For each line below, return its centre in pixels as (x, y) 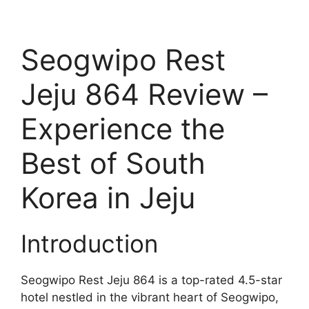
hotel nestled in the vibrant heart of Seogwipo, (150, 298)
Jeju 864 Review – (144, 94)
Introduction (89, 244)
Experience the (123, 129)
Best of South (113, 163)
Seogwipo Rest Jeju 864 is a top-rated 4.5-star (151, 280)
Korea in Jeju (108, 198)
